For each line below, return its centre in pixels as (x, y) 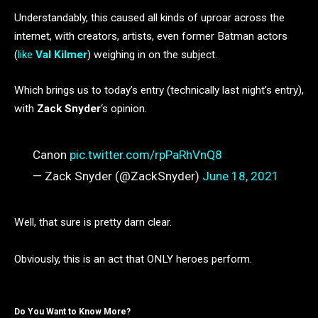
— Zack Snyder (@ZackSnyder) (117, 176)
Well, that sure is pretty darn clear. (93, 223)
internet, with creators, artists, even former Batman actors (151, 37)
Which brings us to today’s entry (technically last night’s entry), (159, 90)
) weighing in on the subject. (152, 55)
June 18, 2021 (240, 176)
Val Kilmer (61, 55)
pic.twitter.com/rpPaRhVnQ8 (146, 155)
